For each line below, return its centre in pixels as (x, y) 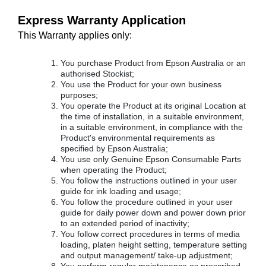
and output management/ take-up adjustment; (147, 255)
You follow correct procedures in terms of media (150, 234)
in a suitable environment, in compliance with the (152, 127)
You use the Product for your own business (141, 84)
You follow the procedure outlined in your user (147, 202)
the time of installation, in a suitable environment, (152, 116)
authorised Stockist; (97, 74)
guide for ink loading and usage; (121, 191)
